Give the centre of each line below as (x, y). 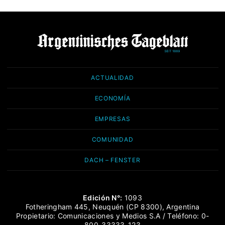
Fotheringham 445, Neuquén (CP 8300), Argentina (113, 207)
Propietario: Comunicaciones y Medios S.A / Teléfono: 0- (113, 216)
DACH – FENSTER (113, 160)
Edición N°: (102, 198)
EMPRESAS (113, 119)
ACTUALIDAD (113, 78)
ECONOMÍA (113, 98)
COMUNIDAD (113, 140)
